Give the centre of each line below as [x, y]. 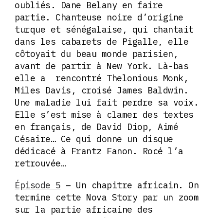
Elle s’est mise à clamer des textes [104, 114]
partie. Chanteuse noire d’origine [99, 17]
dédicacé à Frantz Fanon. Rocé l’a [99, 151]
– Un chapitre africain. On [129, 185]
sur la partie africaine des [84, 209]
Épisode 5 [38, 185]
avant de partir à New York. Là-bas [101, 66]
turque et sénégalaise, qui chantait [104, 29]
